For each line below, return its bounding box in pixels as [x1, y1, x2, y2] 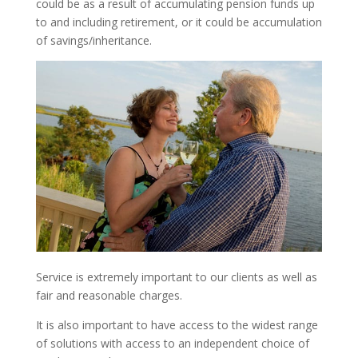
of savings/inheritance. [35, 33, 152, 48]
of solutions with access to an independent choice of [35, 336, 309, 352]
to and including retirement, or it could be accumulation [35, 14, 322, 30]
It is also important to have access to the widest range [35, 317, 318, 333]
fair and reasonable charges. [35, 288, 182, 304]
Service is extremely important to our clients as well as [35, 269, 317, 285]
